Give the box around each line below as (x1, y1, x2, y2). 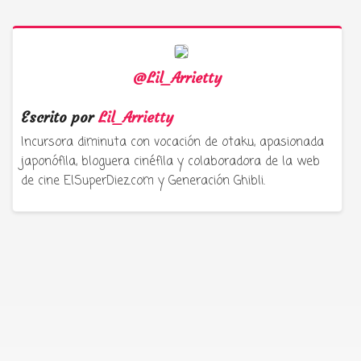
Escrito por (21, 108, 98, 127)
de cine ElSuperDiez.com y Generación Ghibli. (21, 172, 265, 190)
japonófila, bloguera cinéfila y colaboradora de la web (21, 153, 320, 171)
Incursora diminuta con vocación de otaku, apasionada (21, 134, 324, 151)
